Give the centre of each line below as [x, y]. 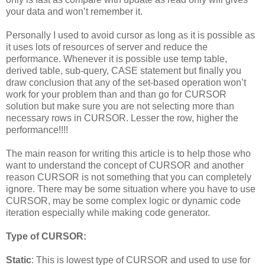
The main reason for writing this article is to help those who [128, 153]
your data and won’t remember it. [74, 11]
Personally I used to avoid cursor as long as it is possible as [130, 35]
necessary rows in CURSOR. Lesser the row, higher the [122, 118]
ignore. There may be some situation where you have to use [131, 189]
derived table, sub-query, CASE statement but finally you [124, 70]
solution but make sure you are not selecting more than [120, 106]
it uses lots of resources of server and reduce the [107, 47]
